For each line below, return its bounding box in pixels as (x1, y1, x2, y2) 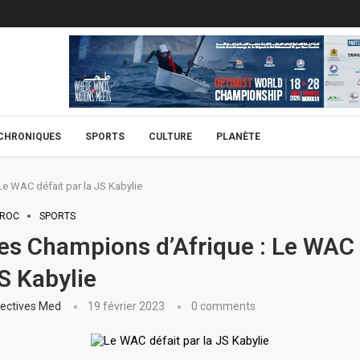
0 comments (190, 300, 256, 313)
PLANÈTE (216, 131, 260, 142)
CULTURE (149, 131, 192, 142)
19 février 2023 (87, 300, 165, 313)
